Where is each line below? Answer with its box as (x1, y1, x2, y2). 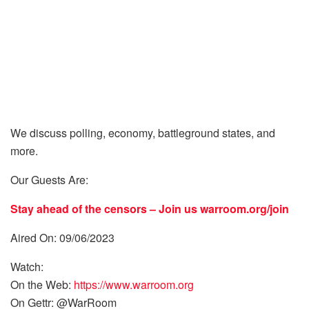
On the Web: (10, 277, 74, 292)
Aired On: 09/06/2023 (10, 230, 114, 246)
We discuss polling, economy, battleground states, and (10, 125, 275, 141)
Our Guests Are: (10, 172, 91, 188)
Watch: (10, 259, 43, 275)
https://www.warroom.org (74, 277, 194, 292)
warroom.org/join (200, 201, 289, 217)
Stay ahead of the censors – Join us (10, 201, 200, 217)
